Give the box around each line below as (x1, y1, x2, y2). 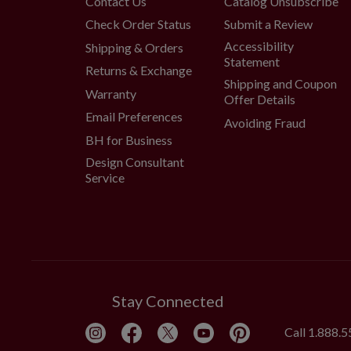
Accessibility (223, 38, 294, 54)
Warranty (85, 85, 136, 101)
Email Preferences (85, 109, 183, 125)
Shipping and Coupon (223, 76, 337, 92)
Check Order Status (85, 16, 191, 32)
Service (85, 169, 125, 185)
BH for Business (85, 132, 172, 147)
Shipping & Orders (85, 39, 183, 55)
